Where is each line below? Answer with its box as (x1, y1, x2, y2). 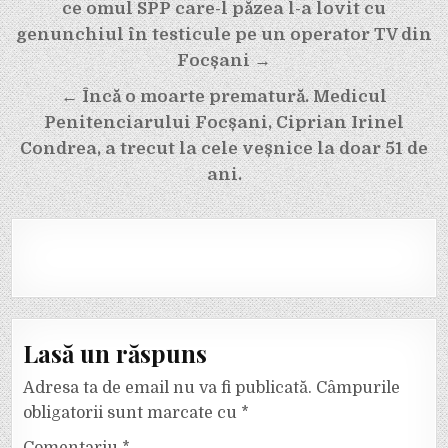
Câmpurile (316, 379, 401, 397)
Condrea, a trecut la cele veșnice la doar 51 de (20, 138, 428, 158)
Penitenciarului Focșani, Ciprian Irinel (44, 112, 404, 132)
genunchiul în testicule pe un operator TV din (16, 24, 432, 44)
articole (10, 19, 111, 57)
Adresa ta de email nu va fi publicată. (23, 379, 313, 397)
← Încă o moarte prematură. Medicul (61, 86, 387, 106)
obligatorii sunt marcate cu (23, 404, 242, 422)
